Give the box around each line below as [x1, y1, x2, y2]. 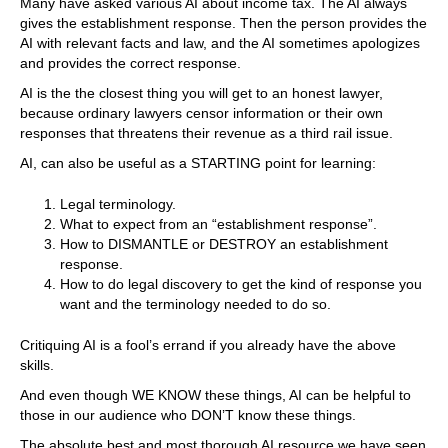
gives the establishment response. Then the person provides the [20, 15, 427, 32]
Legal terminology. [60, 196, 176, 213]
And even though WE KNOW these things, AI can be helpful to [20, 387, 411, 404]
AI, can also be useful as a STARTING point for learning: [20, 155, 376, 172]
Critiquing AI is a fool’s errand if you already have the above [20, 337, 396, 354]
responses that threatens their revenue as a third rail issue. [20, 125, 393, 142]
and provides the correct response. [20, 55, 241, 72]
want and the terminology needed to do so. [60, 296, 331, 313]
